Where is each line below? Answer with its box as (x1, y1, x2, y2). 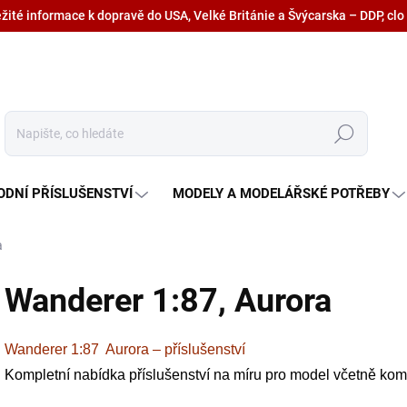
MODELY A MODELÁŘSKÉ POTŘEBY (173, 185, 390, 202)
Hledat (325, 126, 363, 142)
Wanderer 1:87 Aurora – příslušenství (5, 342, 245, 357)
